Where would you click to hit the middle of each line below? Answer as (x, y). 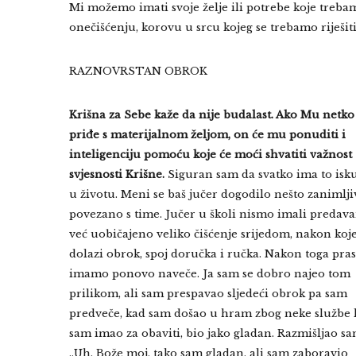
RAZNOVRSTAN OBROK (138, 71)
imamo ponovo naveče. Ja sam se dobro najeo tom (210, 274)
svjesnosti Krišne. (117, 174)
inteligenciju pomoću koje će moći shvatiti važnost (211, 155)
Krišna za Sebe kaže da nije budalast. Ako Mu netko (212, 115)
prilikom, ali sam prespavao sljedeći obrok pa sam (208, 294)
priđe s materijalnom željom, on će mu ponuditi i (207, 135)
